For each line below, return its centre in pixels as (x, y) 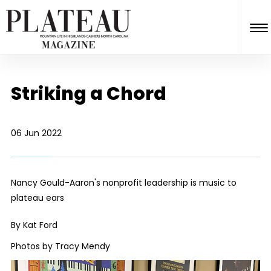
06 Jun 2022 (36, 133)
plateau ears (37, 198)
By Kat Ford (34, 225)
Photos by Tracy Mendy (60, 246)
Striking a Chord (88, 94)
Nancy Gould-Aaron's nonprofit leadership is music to (123, 183)
